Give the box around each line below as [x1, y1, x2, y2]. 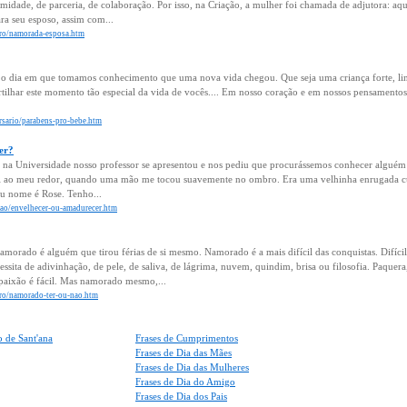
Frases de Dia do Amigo [135, 376, 235, 387]
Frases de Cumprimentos [135, 333, 238, 343]
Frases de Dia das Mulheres [135, 362, 249, 372]
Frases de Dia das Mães [135, 347, 232, 358]
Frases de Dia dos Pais [135, 391, 227, 402]
